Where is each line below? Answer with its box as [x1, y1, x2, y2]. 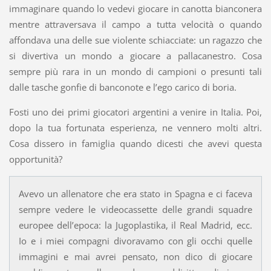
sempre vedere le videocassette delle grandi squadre [18, 203, 253, 216]
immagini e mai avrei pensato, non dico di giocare [18, 250, 253, 263]
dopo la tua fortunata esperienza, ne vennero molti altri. [8, 122, 263, 134]
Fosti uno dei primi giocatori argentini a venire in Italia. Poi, [8, 106, 263, 119]
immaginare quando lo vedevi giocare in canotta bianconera [8, 2, 263, 15]
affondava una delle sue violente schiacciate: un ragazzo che [8, 34, 263, 47]
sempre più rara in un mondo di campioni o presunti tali [8, 65, 263, 78]
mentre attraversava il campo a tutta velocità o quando [8, 18, 263, 31]
